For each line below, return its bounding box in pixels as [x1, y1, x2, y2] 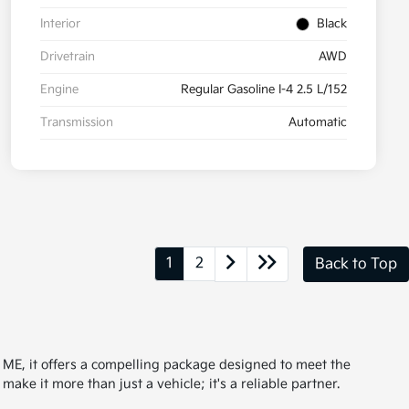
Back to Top [315, 255, 397, 273]
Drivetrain [40, 49, 95, 65]
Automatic [288, 115, 347, 131]
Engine [40, 82, 79, 98]
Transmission [40, 115, 113, 131]
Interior [40, 16, 80, 32]
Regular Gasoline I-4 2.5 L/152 [181, 82, 347, 98]
